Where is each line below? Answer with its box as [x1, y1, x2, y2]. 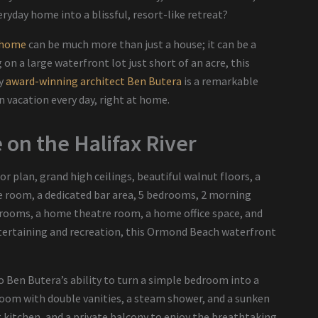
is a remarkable [182, 73, 258, 88]
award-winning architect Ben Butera [6, 73, 182, 88]
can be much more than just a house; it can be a [26, 36, 256, 51]
